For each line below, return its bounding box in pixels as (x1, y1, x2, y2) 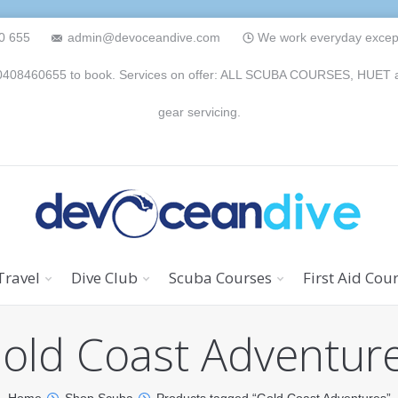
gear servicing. (157, 105, 241, 120)
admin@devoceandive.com (67, 30, 220, 45)
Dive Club (71, 267, 138, 288)
